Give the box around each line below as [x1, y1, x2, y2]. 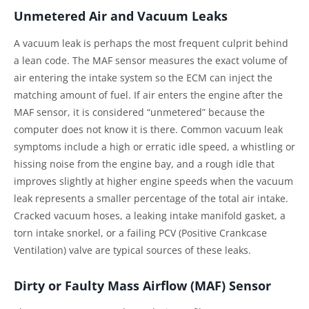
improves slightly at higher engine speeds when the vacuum [14, 174, 293, 188]
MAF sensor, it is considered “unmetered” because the [14, 105, 265, 119]
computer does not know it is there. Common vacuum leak [14, 122, 283, 136]
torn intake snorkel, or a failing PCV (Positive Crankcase [14, 226, 267, 239]
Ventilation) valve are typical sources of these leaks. [14, 243, 251, 257]
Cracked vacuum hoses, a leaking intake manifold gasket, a [14, 208, 286, 222]
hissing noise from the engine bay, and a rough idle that [14, 157, 275, 170]
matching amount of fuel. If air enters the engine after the [14, 88, 283, 101]
